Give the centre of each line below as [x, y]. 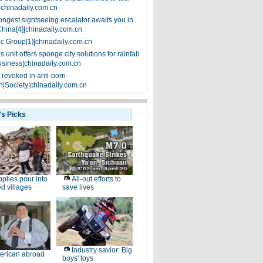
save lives [78, 187]
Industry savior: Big [102, 250]
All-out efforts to [96, 179]
